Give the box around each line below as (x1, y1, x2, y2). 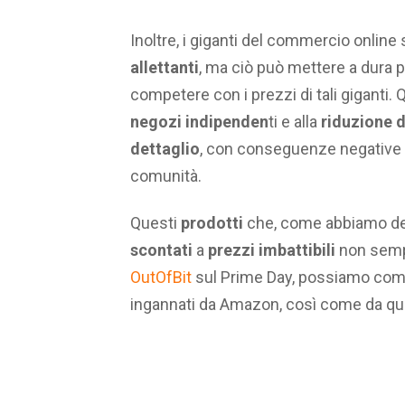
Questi (130, 213, 181, 233)
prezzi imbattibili (208, 240, 335, 260)
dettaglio (130, 138, 200, 158)
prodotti (181, 213, 243, 233)
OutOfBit (130, 268, 192, 287)
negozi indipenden (130, 111, 268, 131)
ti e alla (268, 111, 317, 131)
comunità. (130, 165, 205, 185)
